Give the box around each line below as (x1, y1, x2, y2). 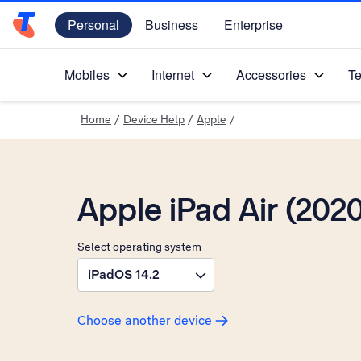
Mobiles (64, 65, 110, 84)
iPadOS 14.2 (88, 266, 160, 283)
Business (145, 15, 198, 34)
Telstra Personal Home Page (12, 24, 180, 42)
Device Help (123, 112, 185, 127)
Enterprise (224, 15, 283, 34)
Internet (151, 65, 194, 84)
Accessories (236, 65, 306, 84)
